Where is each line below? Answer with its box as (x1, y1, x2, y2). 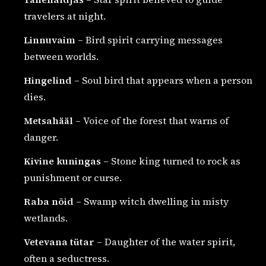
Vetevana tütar (24, 235, 94, 248)
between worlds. (24, 49, 99, 63)
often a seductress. (24, 251, 109, 265)
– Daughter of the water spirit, (94, 235, 235, 248)
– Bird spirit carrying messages (75, 33, 223, 46)
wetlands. (24, 211, 68, 224)
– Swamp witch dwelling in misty (74, 194, 229, 208)
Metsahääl (24, 113, 73, 127)
